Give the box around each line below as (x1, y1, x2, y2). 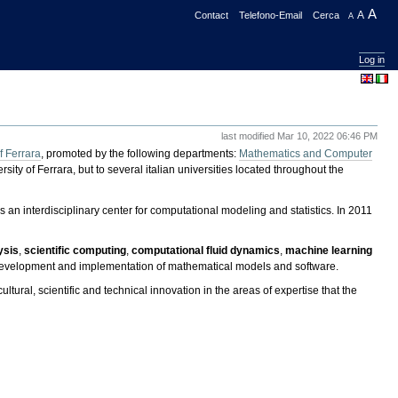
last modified (220, 130, 277, 141)
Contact (195, 10, 229, 20)
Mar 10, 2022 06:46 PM (276, 130, 378, 141)
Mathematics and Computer (239, 147, 373, 161)
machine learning (285, 243, 373, 257)
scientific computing (24, 243, 127, 257)
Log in (359, 53, 385, 65)
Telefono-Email (239, 10, 303, 20)
